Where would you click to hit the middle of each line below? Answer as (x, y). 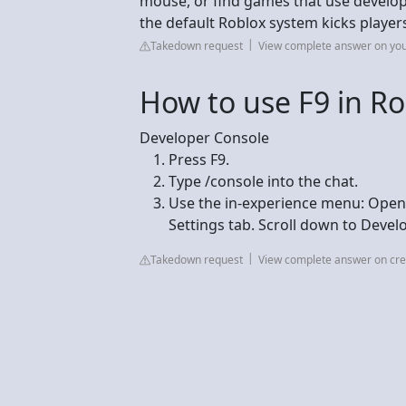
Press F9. (199, 159)
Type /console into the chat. (263, 181)
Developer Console (204, 137)
